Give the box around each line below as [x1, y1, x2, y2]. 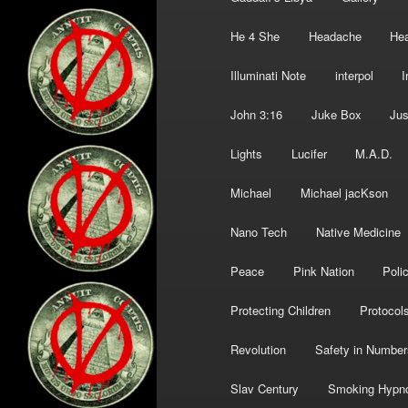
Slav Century [230, 380, 300, 398]
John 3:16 [230, 106, 283, 124]
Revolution [230, 341, 287, 359]
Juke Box [311, 106, 362, 124]
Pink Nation [292, 262, 354, 280]
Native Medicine [315, 223, 401, 241]
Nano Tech [230, 223, 288, 241]
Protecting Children [230, 301, 331, 320]
